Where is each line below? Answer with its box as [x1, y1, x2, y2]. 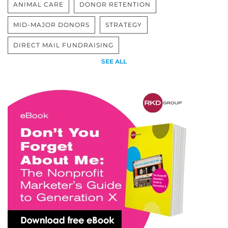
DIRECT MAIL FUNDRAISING [13, 41, 113, 49]
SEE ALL [101, 58, 127, 65]
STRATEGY [105, 21, 142, 28]
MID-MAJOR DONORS [13, 21, 90, 28]
